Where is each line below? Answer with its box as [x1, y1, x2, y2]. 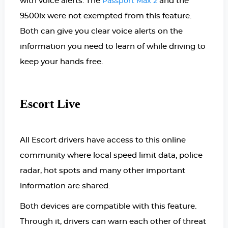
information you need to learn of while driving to [19, 43, 206, 51]
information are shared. [19, 182, 110, 190]
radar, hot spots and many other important [19, 167, 185, 175]
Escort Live [19, 97, 80, 111]
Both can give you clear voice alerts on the [19, 27, 183, 36]
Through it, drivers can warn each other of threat [19, 218, 206, 226]
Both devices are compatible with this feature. [19, 203, 196, 211]
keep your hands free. [19, 58, 103, 66]
